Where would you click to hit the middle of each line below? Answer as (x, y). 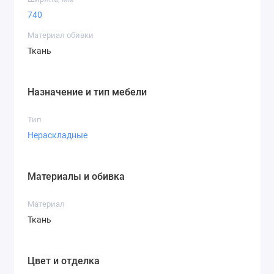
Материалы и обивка (76, 177)
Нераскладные (57, 135)
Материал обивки (61, 35)
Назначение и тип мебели (87, 92)
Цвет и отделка (64, 261)
